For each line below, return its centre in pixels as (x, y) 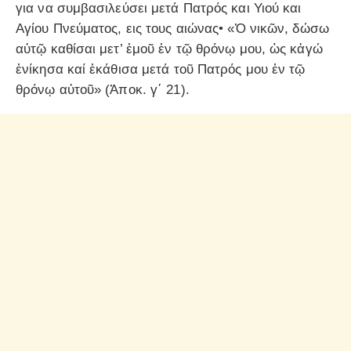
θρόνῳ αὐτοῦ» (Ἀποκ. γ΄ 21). (103, 90)
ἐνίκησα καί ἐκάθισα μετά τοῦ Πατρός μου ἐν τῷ (161, 70)
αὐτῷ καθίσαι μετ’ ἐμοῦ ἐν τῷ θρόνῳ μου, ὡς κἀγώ (169, 49)
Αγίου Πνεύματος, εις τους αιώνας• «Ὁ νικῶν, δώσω (172, 29)
